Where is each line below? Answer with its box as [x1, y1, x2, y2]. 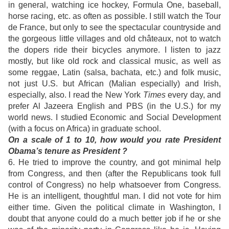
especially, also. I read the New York [8, 90, 143, 100]
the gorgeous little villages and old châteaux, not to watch [8, 34, 221, 43]
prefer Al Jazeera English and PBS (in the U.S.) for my [8, 102, 221, 111]
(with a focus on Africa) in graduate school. [8, 124, 161, 133]
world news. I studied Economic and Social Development [8, 113, 221, 122]
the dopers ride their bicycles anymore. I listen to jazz [8, 45, 221, 55]
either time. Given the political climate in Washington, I [8, 203, 221, 212]
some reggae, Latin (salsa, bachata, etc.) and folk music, [8, 68, 221, 77]
